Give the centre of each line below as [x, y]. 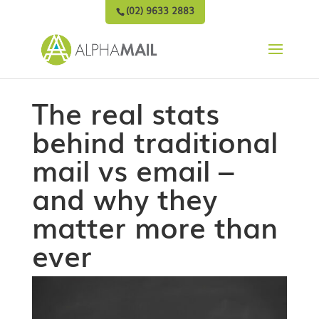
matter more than [155, 226]
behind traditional [155, 141]
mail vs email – [132, 169]
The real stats [125, 112]
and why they [124, 198]
